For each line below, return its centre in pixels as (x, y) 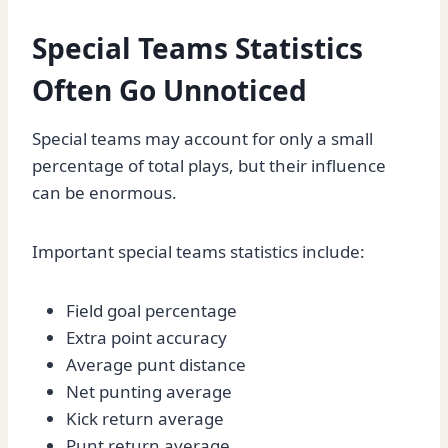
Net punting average (149, 392)
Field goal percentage (151, 311)
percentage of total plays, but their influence (209, 166)
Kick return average (145, 419)
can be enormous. (104, 193)
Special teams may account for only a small (202, 139)
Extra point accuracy (146, 338)
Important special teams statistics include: (198, 252)
